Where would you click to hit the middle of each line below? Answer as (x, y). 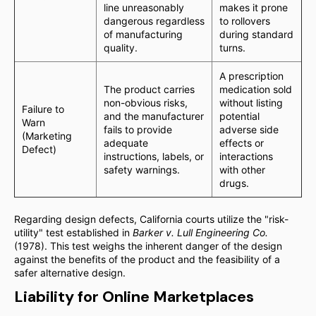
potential (239, 116)
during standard (256, 34)
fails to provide (138, 129)
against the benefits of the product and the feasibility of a (147, 259)
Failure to (43, 109)
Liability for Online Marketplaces (134, 297)
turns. (232, 48)
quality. (121, 48)
